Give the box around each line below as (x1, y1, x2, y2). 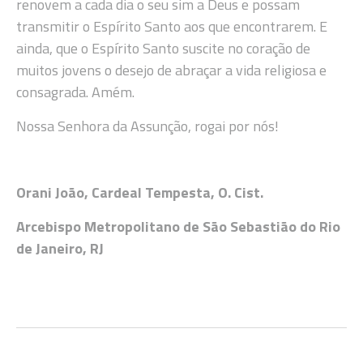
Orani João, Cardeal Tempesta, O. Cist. (16, 181, 263, 204)
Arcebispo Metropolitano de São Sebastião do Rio (16, 215, 340, 237)
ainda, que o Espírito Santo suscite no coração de (16, 37, 310, 60)
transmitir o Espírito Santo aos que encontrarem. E (16, 15, 327, 38)
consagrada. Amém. (16, 81, 135, 104)
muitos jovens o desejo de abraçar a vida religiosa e (16, 59, 327, 82)
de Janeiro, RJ (16, 237, 104, 259)
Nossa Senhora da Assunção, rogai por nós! (16, 114, 279, 137)
